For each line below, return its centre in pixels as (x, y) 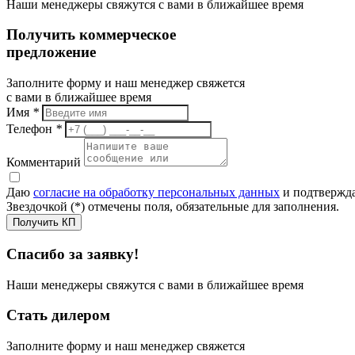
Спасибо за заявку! (73, 254)
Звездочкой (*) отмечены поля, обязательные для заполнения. (173, 207)
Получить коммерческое (91, 35)
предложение (51, 52)
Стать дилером (58, 315)
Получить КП (44, 223)
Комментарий (44, 162)
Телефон (31, 129)
